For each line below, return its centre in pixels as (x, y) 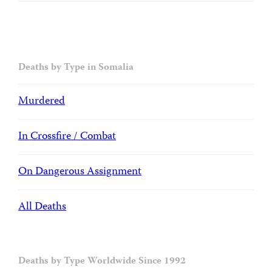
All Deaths (42, 207)
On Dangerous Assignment (80, 172)
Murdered (42, 102)
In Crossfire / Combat (67, 137)
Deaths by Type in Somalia (76, 68)
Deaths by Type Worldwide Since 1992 (102, 261)
